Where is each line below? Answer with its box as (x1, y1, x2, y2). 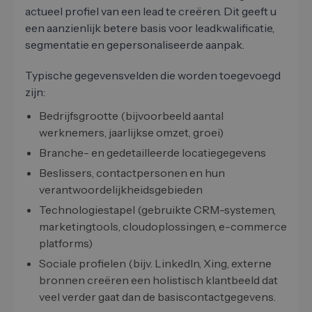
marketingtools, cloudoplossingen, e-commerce (39, 219, 287, 234)
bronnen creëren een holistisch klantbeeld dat (39, 273, 278, 288)
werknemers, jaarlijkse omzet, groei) (39, 125, 224, 140)
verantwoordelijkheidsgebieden (39, 182, 203, 197)
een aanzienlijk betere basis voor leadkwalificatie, (25, 21, 274, 36)
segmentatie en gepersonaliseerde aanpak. (25, 38, 244, 52)
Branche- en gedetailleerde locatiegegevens (39, 146, 266, 160)
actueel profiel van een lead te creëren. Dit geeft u (25, 4, 276, 19)
